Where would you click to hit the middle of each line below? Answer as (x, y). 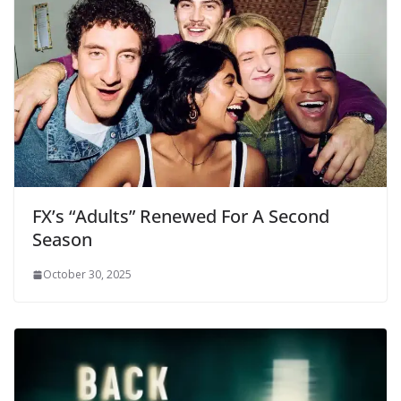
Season (62, 240)
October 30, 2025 (87, 275)
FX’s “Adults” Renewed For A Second (181, 217)
